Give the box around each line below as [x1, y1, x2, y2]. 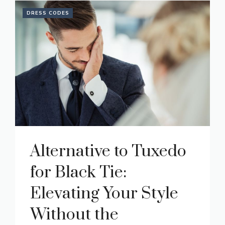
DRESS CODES [27, 9, 69, 17]
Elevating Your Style [30, 183, 178, 204]
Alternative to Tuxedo [30, 141, 186, 162]
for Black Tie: [30, 162, 127, 183]
